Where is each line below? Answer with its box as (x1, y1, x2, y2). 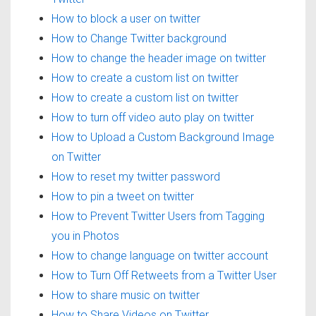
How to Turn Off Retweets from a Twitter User (51, 268, 276, 282)
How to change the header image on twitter (51, 51, 266, 65)
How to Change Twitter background (51, 31, 226, 45)
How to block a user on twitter (51, 11, 200, 25)
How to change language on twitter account (51, 248, 268, 262)
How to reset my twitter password (51, 169, 220, 183)
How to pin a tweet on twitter (51, 189, 194, 203)
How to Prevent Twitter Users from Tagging (51, 209, 265, 223)
